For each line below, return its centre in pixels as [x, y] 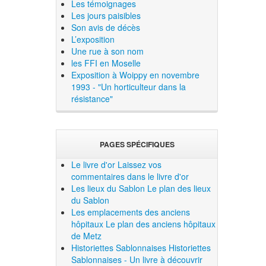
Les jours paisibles [106, 15]
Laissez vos [140, 165]
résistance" [92, 98]
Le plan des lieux [179, 189]
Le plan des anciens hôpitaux [161, 224]
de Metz [87, 236]
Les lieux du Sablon [108, 189]
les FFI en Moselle [106, 63]
